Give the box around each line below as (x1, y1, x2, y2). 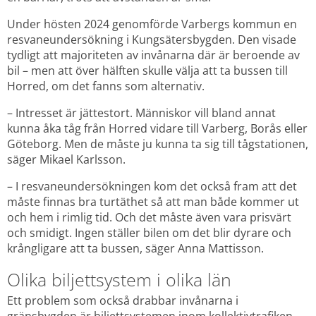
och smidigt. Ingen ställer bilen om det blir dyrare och (7, 224, 291, 241)
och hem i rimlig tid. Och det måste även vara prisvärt (7, 209, 291, 225)
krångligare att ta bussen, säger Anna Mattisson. (7, 240, 264, 256)
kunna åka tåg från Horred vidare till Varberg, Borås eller (7, 120, 308, 136)
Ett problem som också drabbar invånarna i (7, 293, 238, 309)
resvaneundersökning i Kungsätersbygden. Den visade (7, 31, 296, 47)
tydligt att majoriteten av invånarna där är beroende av (7, 47, 300, 63)
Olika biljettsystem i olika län (7, 267, 231, 291)
